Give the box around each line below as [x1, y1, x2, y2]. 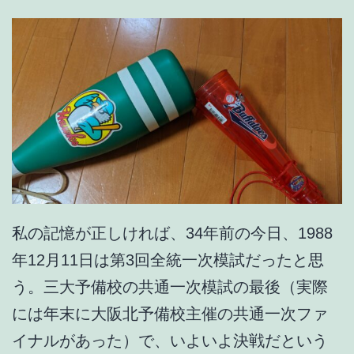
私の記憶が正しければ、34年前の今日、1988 [12, 224, 333, 242]
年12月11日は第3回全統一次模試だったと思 [12, 250, 324, 269]
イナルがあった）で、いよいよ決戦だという [12, 331, 328, 349]
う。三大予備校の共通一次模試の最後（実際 [12, 277, 328, 296]
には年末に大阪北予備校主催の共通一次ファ [12, 304, 328, 322]
